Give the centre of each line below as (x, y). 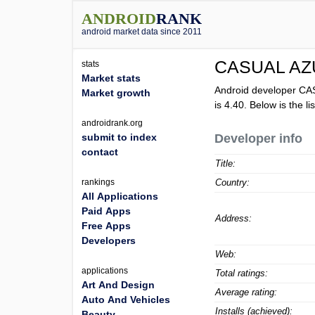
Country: (233, 182)
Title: (226, 163)
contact (100, 152)
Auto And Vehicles (126, 300)
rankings (98, 182)
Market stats (111, 78)
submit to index (119, 137)
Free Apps (106, 226)
